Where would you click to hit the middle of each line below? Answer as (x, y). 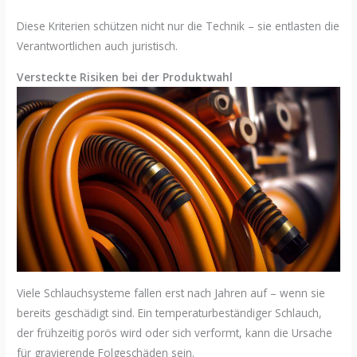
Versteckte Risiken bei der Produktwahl (125, 76)
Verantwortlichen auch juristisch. (98, 46)
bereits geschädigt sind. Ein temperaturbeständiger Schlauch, (170, 312)
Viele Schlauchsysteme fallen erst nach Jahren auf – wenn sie (171, 292)
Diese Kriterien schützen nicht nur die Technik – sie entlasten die (178, 26)
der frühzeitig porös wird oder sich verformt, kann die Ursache (175, 332)
